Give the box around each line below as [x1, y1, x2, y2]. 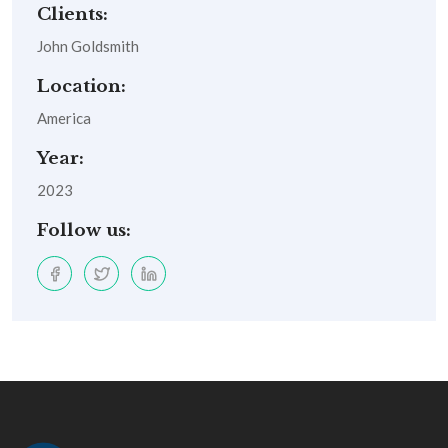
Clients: [37, 4, 108, 26]
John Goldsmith [37, 37, 139, 56]
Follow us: [37, 220, 131, 242]
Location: [37, 76, 126, 98]
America [37, 109, 91, 128]
